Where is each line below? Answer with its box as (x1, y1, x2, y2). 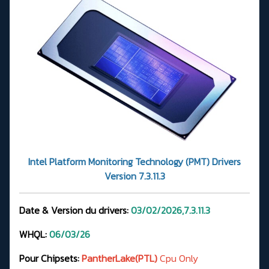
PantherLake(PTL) (82, 250, 157, 265)
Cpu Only (157, 250, 198, 265)
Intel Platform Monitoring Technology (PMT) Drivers (28, 154, 241, 169)
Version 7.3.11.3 (104, 168, 165, 183)
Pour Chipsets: (19, 250, 82, 265)
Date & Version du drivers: (19, 202, 131, 217)
